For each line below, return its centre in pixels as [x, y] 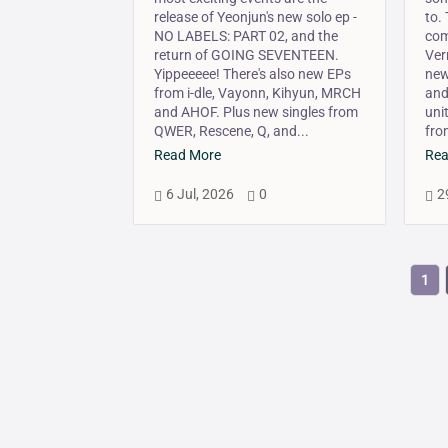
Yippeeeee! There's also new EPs [253, 74]
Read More [188, 155]
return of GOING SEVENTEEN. [247, 55]
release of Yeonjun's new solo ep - [256, 17]
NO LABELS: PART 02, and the [246, 36]
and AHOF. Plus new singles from [256, 112]
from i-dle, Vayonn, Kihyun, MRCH [258, 93]
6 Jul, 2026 [200, 194]
